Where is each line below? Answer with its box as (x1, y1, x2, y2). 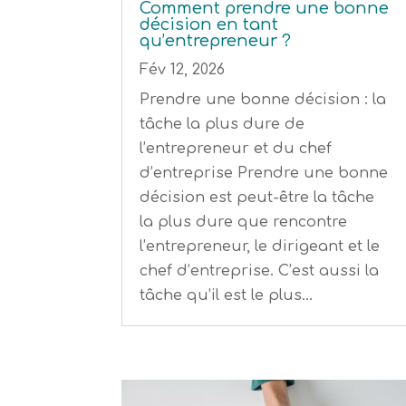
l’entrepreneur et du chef (140, 140, 333, 158)
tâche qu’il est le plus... (140, 287, 314, 304)
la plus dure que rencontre (140, 214, 348, 231)
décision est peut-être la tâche (140, 189, 375, 207)
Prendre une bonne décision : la (140, 92, 387, 109)
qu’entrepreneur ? (140, 32, 292, 51)
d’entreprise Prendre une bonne (140, 165, 389, 182)
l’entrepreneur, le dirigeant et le (140, 238, 381, 256)
